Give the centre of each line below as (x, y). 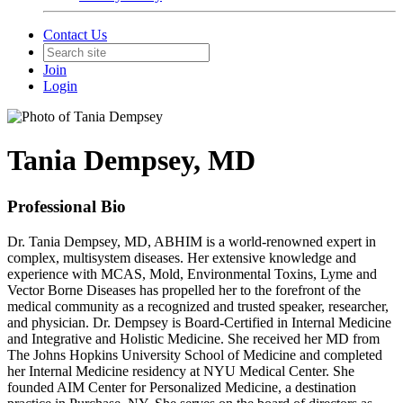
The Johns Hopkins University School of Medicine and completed (195, 354)
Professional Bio (67, 206)
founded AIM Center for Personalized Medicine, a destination (182, 387)
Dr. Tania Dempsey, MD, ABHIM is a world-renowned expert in (192, 241)
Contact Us (75, 35)
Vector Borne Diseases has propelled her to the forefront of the (184, 290)
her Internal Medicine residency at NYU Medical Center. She (181, 371)
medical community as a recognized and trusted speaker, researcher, (198, 306)
